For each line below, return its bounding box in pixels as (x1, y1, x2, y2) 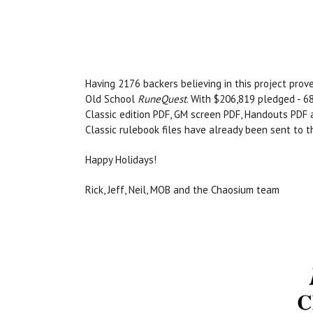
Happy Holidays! (85, 153, 156, 167)
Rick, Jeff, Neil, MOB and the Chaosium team (85, 183, 279, 197)
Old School (85, 92, 138, 106)
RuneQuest (138, 92, 187, 106)
